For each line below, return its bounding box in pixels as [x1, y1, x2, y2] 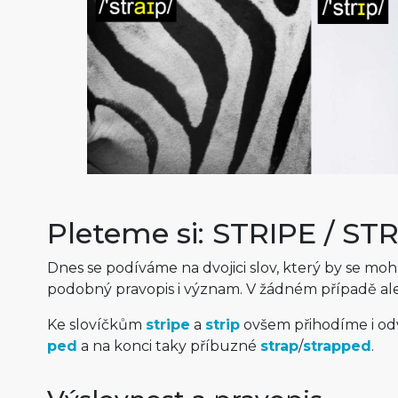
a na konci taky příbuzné [76, 338, 260, 355]
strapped [302, 338, 371, 355]
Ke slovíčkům [46, 316, 146, 334]
